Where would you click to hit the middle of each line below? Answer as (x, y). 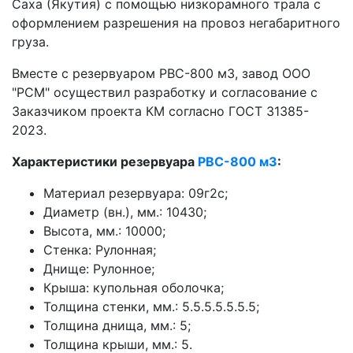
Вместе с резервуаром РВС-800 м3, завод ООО (161, 74)
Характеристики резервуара (105, 162)
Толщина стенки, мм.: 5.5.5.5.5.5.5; (151, 307)
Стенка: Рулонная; (100, 250)
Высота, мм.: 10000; (104, 231)
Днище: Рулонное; (99, 269)
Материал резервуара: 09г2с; (136, 193)
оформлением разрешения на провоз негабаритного (176, 23)
